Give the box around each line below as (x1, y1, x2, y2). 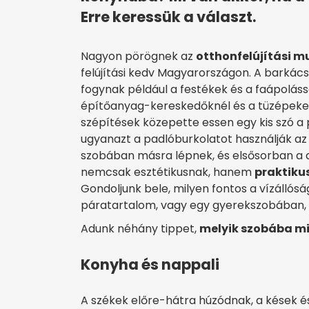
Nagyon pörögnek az (81, 48, 196, 65)
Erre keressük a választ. (81, 7, 256, 28)
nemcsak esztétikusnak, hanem (81, 164, 255, 181)
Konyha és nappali (81, 255, 219, 275)
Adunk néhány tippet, (81, 221, 199, 237)
